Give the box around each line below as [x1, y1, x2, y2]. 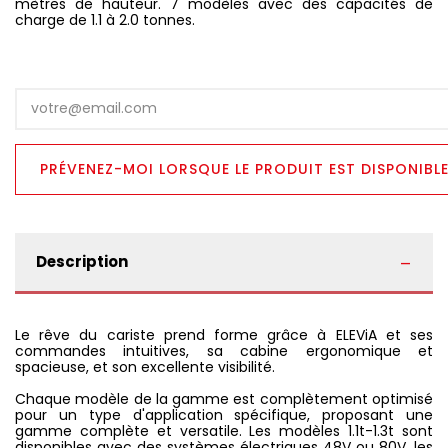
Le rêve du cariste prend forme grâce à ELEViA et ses [15, 324, 433, 345]
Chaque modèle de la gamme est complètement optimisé [15, 388, 433, 409]
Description [36, 250, 128, 272]
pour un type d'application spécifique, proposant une [15, 404, 433, 425]
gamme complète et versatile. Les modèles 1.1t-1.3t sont [15, 420, 433, 441]
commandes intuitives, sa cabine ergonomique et [15, 340, 433, 361]
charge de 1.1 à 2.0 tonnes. [15, 9, 195, 30]
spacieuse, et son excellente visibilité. [15, 356, 275, 377]
